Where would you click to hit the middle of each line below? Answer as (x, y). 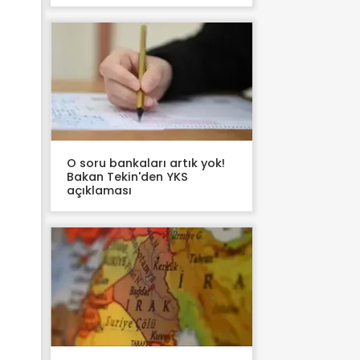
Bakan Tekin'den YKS (127, 177)
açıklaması (99, 191)
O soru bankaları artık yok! (146, 164)
